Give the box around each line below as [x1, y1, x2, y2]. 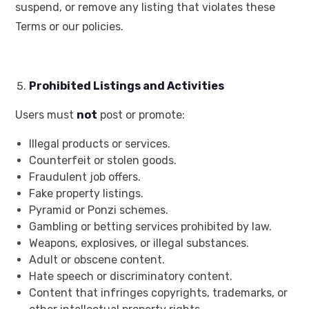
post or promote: [97, 108, 185, 122]
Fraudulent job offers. [29, 170, 141, 184]
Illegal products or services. [29, 137, 170, 151]
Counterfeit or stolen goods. [29, 154, 177, 168]
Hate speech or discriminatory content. [29, 270, 232, 283]
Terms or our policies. [15, 20, 123, 34]
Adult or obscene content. [29, 253, 165, 267]
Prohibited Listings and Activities [29, 79, 224, 93]
